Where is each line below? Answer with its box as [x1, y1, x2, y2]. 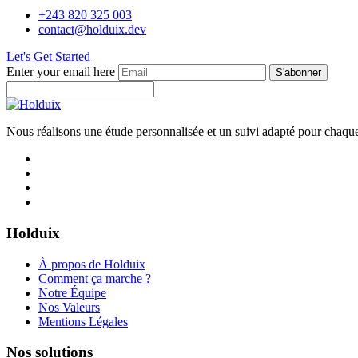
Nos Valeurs [38, 300, 100, 314]
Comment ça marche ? [38, 271, 151, 285]
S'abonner [276, 66, 321, 79]
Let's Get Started [6, 50, 90, 64]
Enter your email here [6, 65, 115, 79]
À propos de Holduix [38, 257, 145, 271]
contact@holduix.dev [38, 22, 146, 37]
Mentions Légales [38, 314, 128, 328]
